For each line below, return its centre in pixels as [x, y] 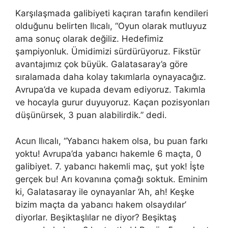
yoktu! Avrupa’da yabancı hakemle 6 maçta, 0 [108, 153]
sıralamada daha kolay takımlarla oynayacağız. [111, 77]
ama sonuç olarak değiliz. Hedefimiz [89, 39]
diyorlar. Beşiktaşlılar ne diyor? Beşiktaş [96, 217]
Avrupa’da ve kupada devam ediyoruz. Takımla [110, 90]
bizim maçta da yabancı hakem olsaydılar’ [101, 204]
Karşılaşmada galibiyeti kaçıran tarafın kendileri [112, 13]
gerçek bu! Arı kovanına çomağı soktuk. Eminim [111, 179]
